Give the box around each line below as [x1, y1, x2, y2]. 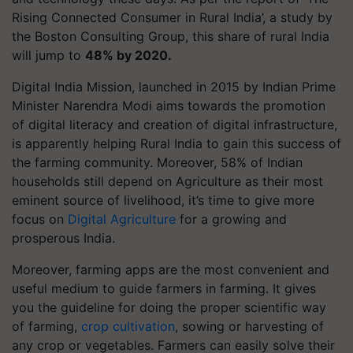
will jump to [12, 46, 85, 63]
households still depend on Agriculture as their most [12, 173, 323, 189]
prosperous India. [12, 229, 115, 246]
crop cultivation [81, 318, 175, 334]
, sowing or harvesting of [175, 318, 324, 334]
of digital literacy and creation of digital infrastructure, [12, 116, 337, 132]
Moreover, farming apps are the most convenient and [12, 261, 329, 277]
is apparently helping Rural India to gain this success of [12, 135, 341, 151]
